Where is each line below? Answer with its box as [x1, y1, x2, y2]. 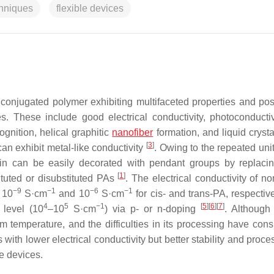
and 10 [56, 188, 90, 199]
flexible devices [56, 3, 124, 13]
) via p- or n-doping [105, 204, 201, 214]
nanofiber [112, 127, 154, 138]
